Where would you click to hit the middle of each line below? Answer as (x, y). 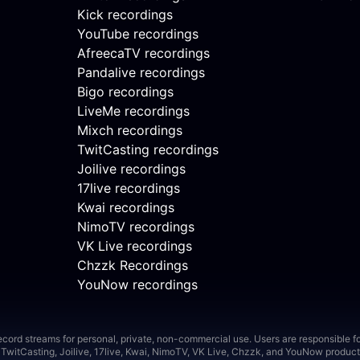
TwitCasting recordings (148, 150)
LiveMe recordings (133, 111)
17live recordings (129, 188)
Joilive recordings (131, 169)
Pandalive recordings (141, 73)
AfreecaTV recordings (143, 53)
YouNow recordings (137, 285)
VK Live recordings (135, 246)
